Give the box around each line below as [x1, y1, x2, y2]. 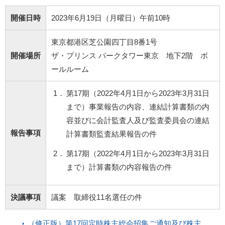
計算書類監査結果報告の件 [66, 129, 157, 138]
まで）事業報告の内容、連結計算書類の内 [66, 102, 209, 111]
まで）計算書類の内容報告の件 [66, 162, 172, 171]
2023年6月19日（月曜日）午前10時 [51, 13, 170, 22]
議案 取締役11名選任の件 [51, 192, 142, 201]
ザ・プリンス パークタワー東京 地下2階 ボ [51, 51, 208, 60]
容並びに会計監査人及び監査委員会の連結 [66, 116, 209, 125]
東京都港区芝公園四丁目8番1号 [51, 37, 157, 46]
